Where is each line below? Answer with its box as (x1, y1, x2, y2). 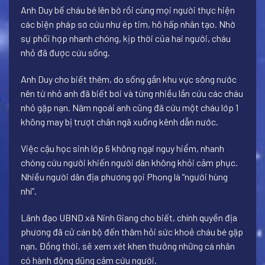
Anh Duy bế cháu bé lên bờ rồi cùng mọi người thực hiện (21, 4, 235, 16)
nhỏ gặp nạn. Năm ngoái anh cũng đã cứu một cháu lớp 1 (21, 102, 238, 114)
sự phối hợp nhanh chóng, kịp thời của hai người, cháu (21, 33, 231, 44)
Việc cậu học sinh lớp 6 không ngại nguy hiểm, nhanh (21, 142, 224, 154)
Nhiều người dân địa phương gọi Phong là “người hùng (21, 170, 228, 182)
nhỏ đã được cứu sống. (21, 47, 110, 59)
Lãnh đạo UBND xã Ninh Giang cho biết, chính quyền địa (21, 211, 237, 223)
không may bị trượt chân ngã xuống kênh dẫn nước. (21, 116, 218, 128)
